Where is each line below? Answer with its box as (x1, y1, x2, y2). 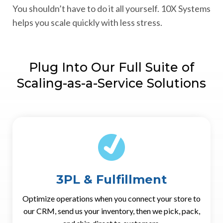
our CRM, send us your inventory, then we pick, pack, (23, 206, 200, 216)
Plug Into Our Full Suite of (29, 59, 194, 75)
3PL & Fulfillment (56, 172, 167, 187)
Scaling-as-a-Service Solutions (17, 75, 206, 91)
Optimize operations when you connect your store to (22, 193, 201, 203)
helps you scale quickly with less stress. (12, 16, 162, 28)
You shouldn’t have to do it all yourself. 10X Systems (12, 2, 211, 14)
